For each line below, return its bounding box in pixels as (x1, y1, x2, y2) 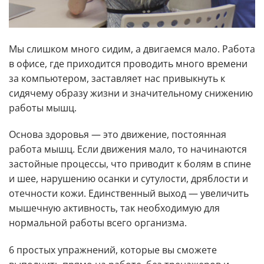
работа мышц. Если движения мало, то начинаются (9, 143, 247, 156)
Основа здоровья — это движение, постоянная (9, 128, 226, 141)
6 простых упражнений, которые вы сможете (9, 243, 217, 257)
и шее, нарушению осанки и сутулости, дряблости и (9, 172, 248, 186)
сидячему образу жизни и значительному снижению (9, 86, 253, 100)
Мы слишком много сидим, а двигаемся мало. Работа (9, 42, 255, 55)
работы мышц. (9, 101, 77, 114)
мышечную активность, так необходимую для (9, 202, 220, 215)
